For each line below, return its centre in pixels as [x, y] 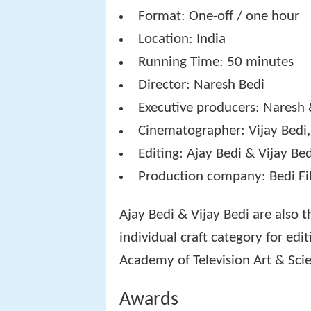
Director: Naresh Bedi [202, 85]
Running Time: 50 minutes [216, 62]
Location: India [182, 40]
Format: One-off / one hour [219, 17]
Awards [149, 300]
